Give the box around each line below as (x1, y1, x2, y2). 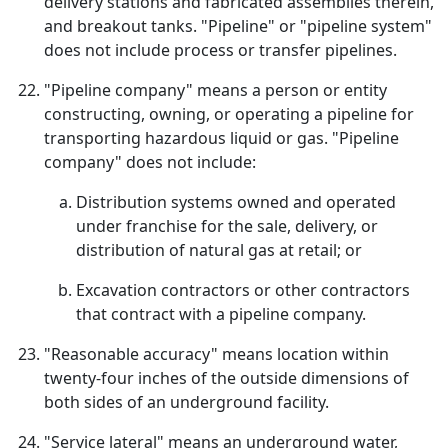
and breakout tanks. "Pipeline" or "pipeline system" (44, 15, 432, 37)
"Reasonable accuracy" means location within (44, 343, 389, 365)
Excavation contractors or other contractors (76, 279, 410, 301)
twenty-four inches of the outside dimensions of (44, 367, 409, 389)
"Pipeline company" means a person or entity (44, 79, 387, 101)
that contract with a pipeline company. (76, 303, 366, 325)
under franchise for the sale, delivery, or (76, 215, 378, 237)
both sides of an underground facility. (44, 391, 329, 413)
